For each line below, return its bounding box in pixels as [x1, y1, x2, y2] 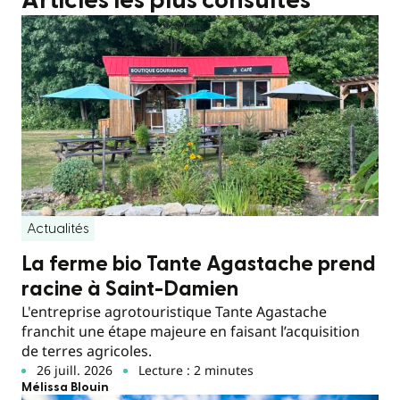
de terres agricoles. [21, 341, 152, 362]
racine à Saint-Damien [21, 279, 238, 301]
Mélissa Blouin [21, 381, 109, 395]
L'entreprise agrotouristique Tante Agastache [21, 302, 327, 322]
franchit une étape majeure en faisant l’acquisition [21, 321, 360, 342]
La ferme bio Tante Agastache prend [21, 254, 376, 276]
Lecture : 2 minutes [137, 362, 254, 379]
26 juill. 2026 [36, 362, 112, 379]
